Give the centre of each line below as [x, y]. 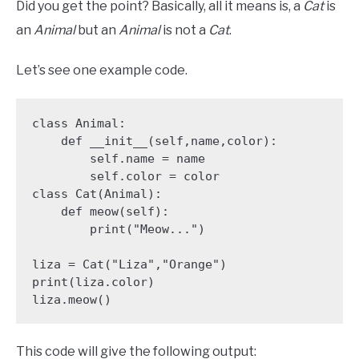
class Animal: [79, 123]
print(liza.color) [93, 282]
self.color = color [61, 176]
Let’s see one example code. [102, 71]
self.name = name [61, 158]
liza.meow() [71, 299]
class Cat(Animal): [97, 194]
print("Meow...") [61, 229]
